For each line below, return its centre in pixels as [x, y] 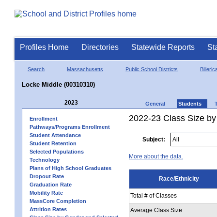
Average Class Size [156, 210]
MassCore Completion [58, 201]
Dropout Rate [47, 176]
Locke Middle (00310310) [58, 84]
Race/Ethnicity [179, 178]
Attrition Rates [48, 209]
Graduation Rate [51, 184]
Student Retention [53, 143]
